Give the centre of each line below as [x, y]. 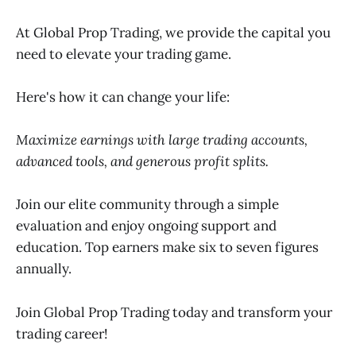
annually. [44, 269]
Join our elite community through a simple [147, 205]
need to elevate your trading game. [124, 54]
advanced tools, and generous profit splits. [142, 162]
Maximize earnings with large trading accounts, [162, 140]
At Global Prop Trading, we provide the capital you [173, 32]
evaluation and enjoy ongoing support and [146, 226]
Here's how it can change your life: [123, 97]
